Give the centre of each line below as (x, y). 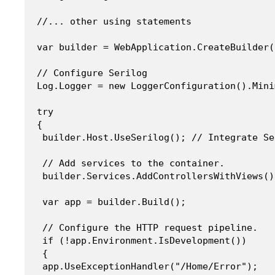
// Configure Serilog (92, 73)
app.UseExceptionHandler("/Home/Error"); (147, 266)
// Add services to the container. (131, 163)
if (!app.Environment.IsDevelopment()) (145, 240)
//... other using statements (114, 21)
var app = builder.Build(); (111, 202)
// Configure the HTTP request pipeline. (147, 227)
